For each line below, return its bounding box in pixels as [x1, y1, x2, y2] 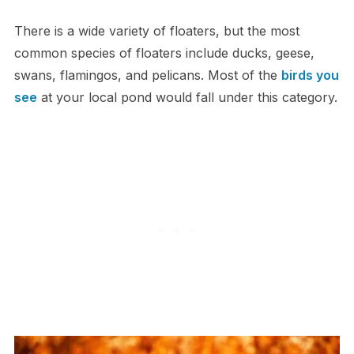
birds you [281, 66, 339, 83]
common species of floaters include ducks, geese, [13, 44, 314, 61]
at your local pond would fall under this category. [36, 88, 337, 105]
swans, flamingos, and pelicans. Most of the [13, 66, 281, 83]
